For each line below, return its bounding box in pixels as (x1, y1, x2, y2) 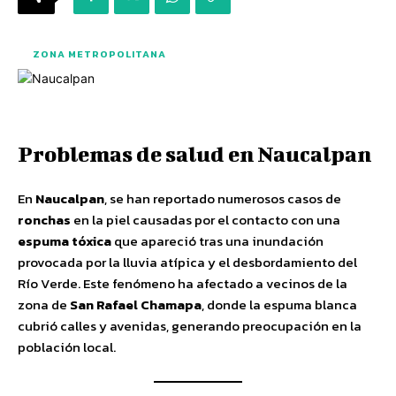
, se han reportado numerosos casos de (104, 188, 341, 209)
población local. (18, 337, 116, 357)
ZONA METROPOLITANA (33, 47, 166, 61)
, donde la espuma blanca (202, 294, 357, 315)
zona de (18, 294, 70, 315)
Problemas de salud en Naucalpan (18, 141, 371, 166)
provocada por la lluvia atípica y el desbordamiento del (18, 252, 357, 272)
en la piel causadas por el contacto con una (71, 209, 340, 230)
